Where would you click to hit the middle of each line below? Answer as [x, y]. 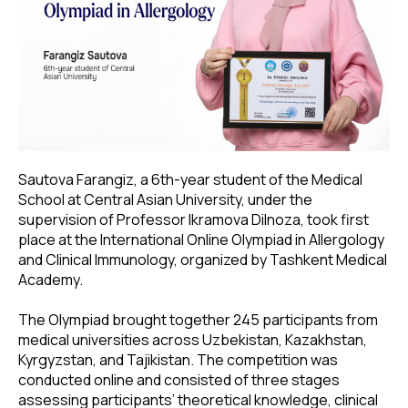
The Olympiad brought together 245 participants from [198, 319]
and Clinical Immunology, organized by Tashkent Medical [203, 259]
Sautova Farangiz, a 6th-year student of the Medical [190, 179]
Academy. [51, 279]
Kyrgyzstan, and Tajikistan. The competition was [178, 359]
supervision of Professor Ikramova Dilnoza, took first [194, 219]
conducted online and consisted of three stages [179, 379]
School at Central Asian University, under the [165, 199]
